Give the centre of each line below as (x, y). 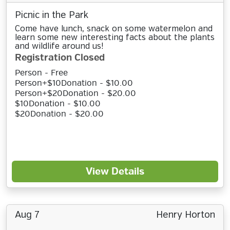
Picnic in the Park (52, 15)
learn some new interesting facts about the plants (115, 38)
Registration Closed (60, 58)
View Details (115, 171)
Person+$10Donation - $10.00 (74, 83)
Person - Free (41, 73)
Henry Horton (186, 215)
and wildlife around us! (59, 46)
